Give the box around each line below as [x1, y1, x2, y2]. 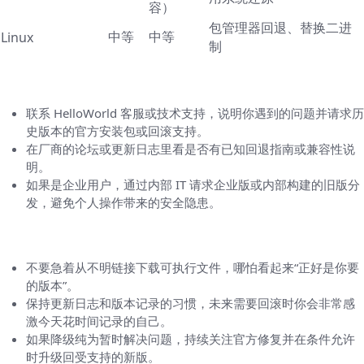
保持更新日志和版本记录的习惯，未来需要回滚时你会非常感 [26, 295, 355, 312]
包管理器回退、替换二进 [209, 19, 352, 37]
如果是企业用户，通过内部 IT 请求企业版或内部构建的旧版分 [26, 176, 360, 193]
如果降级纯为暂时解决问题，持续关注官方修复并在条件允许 [26, 331, 355, 348]
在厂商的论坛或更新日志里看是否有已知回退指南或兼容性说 [26, 141, 355, 158]
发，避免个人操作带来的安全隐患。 [26, 194, 221, 211]
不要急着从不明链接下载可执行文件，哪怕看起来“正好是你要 [26, 259, 359, 276]
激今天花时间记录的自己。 [26, 313, 172, 330]
